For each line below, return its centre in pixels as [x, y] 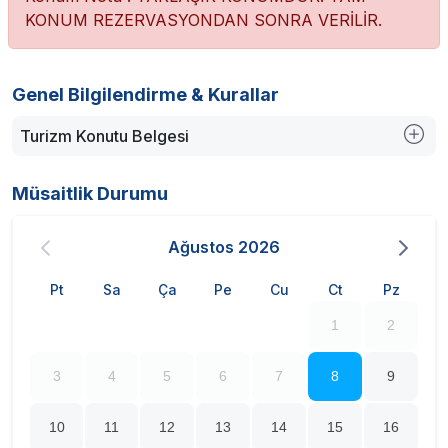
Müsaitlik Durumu [90, 193]
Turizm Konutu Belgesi [104, 135]
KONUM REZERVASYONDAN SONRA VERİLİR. [203, 20]
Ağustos [201, 247]
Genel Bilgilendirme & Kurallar [145, 94]
